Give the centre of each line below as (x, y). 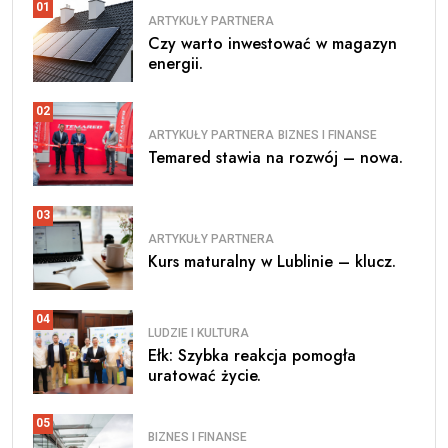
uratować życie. (204, 376)
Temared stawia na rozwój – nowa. (275, 158)
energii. (175, 64)
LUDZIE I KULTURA (198, 333)
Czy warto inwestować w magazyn (272, 44)
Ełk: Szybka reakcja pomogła (252, 356)
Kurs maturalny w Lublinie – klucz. (272, 262)
